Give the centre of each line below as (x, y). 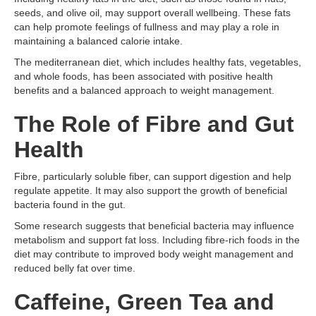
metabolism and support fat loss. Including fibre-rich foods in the (157, 240)
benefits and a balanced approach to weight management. (144, 90)
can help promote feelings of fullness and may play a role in (147, 27)
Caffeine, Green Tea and (144, 302)
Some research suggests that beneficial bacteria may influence (154, 226)
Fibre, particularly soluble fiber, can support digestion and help (153, 176)
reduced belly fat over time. (75, 268)
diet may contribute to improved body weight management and (154, 254)
